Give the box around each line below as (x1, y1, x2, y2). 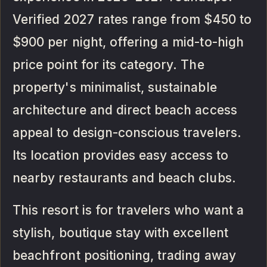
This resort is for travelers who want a (13, 202, 244, 218)
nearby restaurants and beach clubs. (13, 170, 236, 185)
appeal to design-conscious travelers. (13, 125, 241, 140)
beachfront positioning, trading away (13, 247, 236, 263)
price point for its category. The (13, 57, 204, 72)
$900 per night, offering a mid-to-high (13, 34, 244, 49)
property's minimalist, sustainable (13, 79, 217, 95)
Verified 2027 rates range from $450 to (13, 11, 252, 27)
